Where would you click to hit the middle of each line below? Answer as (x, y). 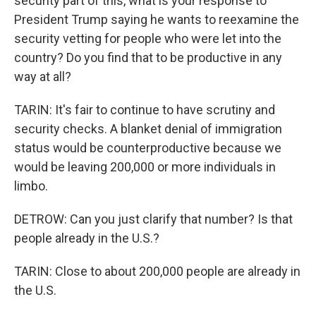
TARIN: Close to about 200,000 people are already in (157, 271)
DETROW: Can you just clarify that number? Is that (153, 219)
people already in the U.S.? (87, 238)
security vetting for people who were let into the (148, 38)
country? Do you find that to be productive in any (148, 57)
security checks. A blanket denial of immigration (148, 129)
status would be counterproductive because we (148, 148)
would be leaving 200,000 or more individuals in (145, 167)
